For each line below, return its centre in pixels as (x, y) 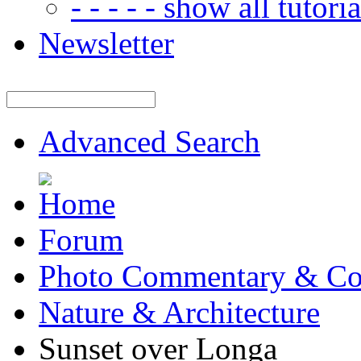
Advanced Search (149, 141)
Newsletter (106, 43)
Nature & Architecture (179, 312)
